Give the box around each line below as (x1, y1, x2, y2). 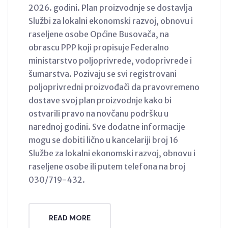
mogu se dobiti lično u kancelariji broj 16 (28, 134, 178, 145)
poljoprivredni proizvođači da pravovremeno (28, 81, 199, 92)
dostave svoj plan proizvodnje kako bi (28, 95, 172, 105)
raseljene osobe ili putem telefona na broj (28, 161, 185, 172)
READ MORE (49, 213, 91, 222)
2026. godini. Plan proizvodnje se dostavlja (28, 2, 192, 13)
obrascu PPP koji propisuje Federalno (28, 42, 169, 52)
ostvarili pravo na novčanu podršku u (28, 108, 168, 119)
